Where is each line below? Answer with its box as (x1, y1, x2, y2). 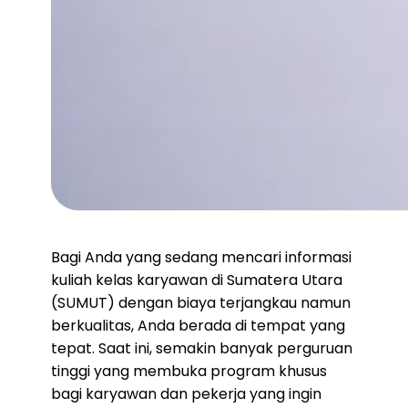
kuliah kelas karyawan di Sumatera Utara (51, 270, 342, 291)
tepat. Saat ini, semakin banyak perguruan (51, 338, 352, 359)
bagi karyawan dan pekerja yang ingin (51, 383, 321, 404)
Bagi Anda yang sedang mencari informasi (51, 247, 352, 268)
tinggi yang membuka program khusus (51, 361, 327, 382)
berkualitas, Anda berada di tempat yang (51, 315, 345, 336)
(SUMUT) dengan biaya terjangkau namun (51, 292, 351, 313)
